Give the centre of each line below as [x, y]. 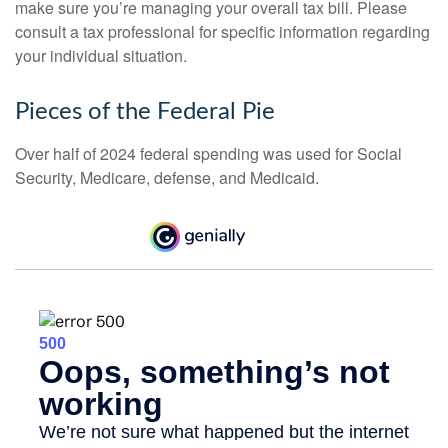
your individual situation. [101, 55]
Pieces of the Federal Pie [145, 111]
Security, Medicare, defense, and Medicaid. [167, 177]
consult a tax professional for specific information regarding [222, 31]
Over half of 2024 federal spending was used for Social [208, 153]
